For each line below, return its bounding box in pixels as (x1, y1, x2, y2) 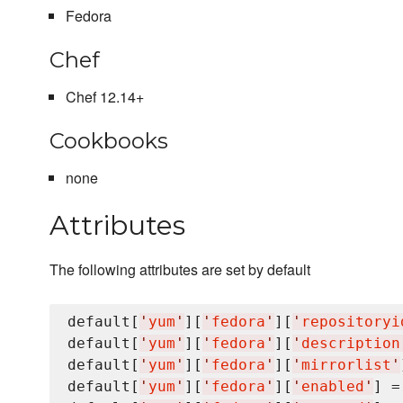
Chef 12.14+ (65, 86, 144, 108)
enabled (301, 378, 364, 396)
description (301, 335, 400, 353)
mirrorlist (301, 356, 391, 374)
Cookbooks (49, 128, 168, 155)
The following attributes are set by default (49, 259, 310, 281)
